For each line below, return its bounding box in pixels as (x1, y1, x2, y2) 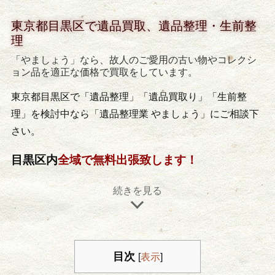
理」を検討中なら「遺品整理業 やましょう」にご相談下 (10, 109, 259, 120)
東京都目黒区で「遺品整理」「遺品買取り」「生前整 (10, 91, 247, 103)
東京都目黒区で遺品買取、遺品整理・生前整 (10, 19, 257, 33)
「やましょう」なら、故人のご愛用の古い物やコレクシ (10, 55, 257, 66)
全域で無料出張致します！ (57, 153, 198, 167)
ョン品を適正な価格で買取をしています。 (10, 67, 198, 78)
